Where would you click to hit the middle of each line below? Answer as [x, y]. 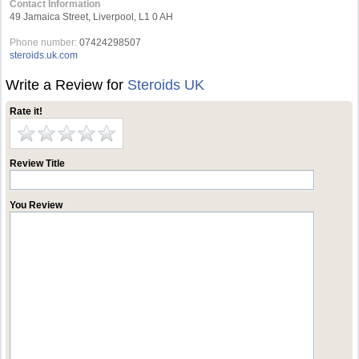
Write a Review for [67, 85]
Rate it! [26, 111]
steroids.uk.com [44, 55]
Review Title [38, 163]
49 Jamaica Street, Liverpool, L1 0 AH [92, 17]
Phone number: [44, 42]
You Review [36, 205]
